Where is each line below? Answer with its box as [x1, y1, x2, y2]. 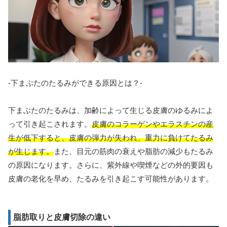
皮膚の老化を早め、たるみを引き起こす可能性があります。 [8, 174, 213, 183]
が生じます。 [8, 147, 54, 156]
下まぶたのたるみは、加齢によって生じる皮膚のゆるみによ [8, 106, 213, 115]
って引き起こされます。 [8, 120, 92, 129]
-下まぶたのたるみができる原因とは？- [8, 79, 142, 88]
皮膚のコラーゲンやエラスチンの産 [92, 120, 213, 129]
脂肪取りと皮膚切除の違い [13, 213, 110, 222]
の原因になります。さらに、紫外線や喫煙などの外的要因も [8, 161, 213, 170]
